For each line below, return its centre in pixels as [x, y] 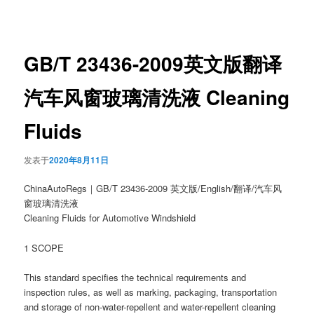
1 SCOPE [44, 247]
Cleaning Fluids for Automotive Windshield [110, 218]
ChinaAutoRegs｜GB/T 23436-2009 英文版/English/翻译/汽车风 [153, 189]
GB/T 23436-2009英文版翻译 [153, 63]
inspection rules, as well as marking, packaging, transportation [151, 292]
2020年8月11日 [79, 160]
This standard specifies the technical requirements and [135, 277]
